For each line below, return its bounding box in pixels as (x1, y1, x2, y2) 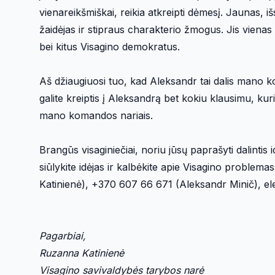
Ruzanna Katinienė (39, 247, 124, 260)
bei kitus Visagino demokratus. (39, 41, 180, 53)
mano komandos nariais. (39, 109, 153, 122)
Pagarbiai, (39, 230, 86, 242)
